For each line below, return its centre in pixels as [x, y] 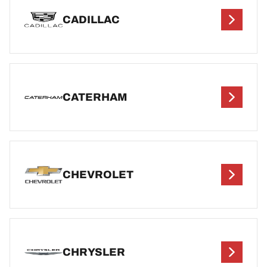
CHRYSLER [94, 252]
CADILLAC [91, 19]
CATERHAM [95, 97]
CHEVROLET [98, 174]
